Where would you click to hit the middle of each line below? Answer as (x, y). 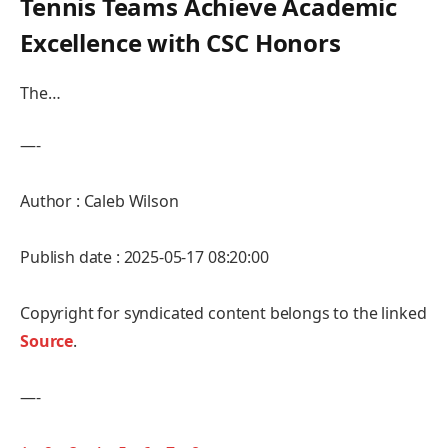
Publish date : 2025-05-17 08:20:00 (144, 256)
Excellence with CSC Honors (180, 42)
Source (47, 340)
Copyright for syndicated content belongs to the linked (223, 312)
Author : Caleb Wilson (99, 200)
